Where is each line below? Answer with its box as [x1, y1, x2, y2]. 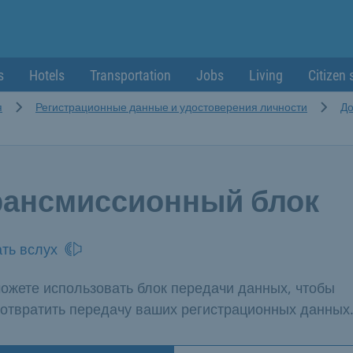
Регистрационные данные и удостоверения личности [35, 100, 307, 113]
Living [249, 67, 283, 84]
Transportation [90, 67, 171, 84]
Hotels [29, 67, 65, 84]
